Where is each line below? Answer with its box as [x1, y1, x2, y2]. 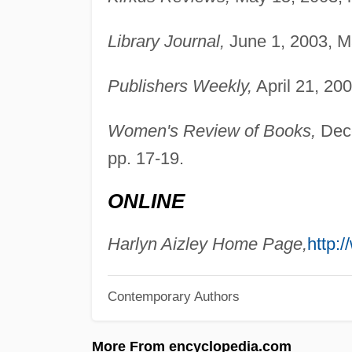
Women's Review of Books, [107, 120, 316, 141]
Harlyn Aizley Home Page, [107, 233, 307, 254]
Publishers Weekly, [107, 75, 252, 96]
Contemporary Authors [107, 289, 240, 304]
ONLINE [107, 189, 185, 212]
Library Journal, [107, 31, 225, 51]
